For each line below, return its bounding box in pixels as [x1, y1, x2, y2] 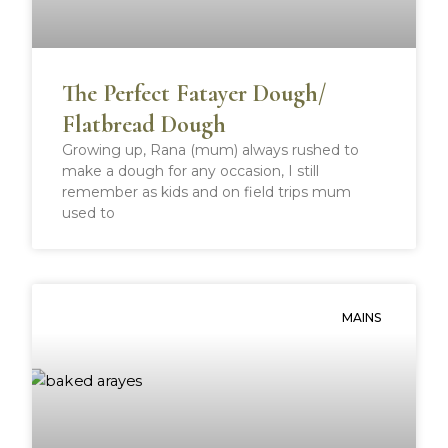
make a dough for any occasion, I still [62, 162, 320, 181]
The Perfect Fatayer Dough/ [62, 79, 327, 109]
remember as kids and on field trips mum [62, 183, 352, 202]
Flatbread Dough [62, 110, 227, 140]
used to [62, 204, 116, 223]
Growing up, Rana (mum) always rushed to [62, 141, 360, 160]
